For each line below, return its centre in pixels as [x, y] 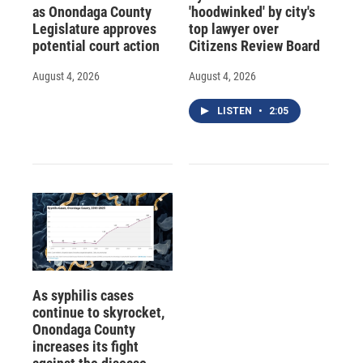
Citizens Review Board [254, 45]
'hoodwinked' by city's [252, 11]
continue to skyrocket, [98, 313]
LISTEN [235, 111]
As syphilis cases [83, 296]
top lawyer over [233, 28]
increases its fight [85, 347]
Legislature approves [94, 28]
